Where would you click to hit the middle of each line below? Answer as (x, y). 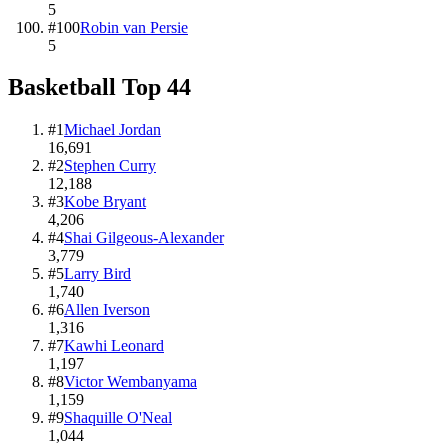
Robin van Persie (134, 27)
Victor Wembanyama (130, 382)
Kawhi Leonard (114, 346)
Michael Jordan (112, 130)
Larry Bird (97, 274)
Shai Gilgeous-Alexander (144, 238)
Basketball (62, 87)
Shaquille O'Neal (118, 418)
